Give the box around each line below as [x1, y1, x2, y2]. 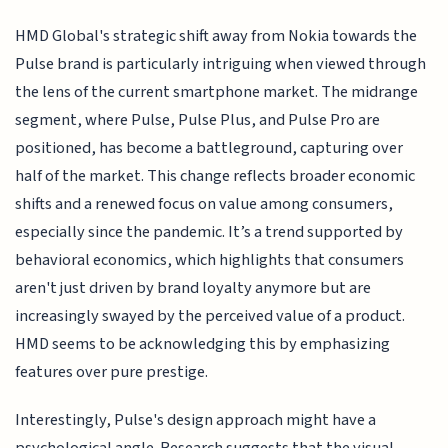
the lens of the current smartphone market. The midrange [15, 79, 419, 104]
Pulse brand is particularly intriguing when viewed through [15, 51, 427, 76]
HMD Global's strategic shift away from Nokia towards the [15, 23, 418, 48]
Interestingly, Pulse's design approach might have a [15, 408, 377, 433]
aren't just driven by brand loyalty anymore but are [15, 275, 372, 300]
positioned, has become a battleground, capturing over [15, 135, 404, 160]
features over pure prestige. [15, 359, 209, 384]
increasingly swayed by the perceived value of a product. [15, 303, 406, 328]
